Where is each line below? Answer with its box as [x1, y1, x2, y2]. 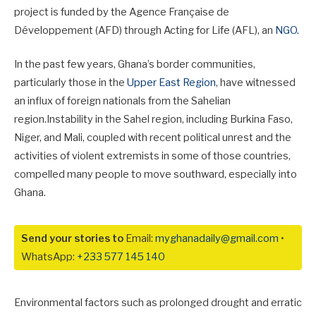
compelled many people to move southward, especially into [14, 168, 297, 181]
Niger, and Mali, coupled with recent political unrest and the [14, 131, 291, 145]
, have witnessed [216, 76, 296, 90]
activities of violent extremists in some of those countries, [14, 150, 291, 163]
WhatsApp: [21, 250, 77, 264]
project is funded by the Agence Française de [14, 6, 229, 18]
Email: [123, 232, 155, 245]
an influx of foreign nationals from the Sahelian [14, 95, 231, 108]
